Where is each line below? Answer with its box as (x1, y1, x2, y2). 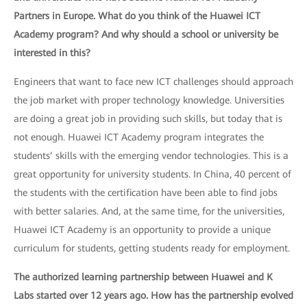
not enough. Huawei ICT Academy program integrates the (14, 132, 264, 143)
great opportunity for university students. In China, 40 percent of (14, 169, 291, 180)
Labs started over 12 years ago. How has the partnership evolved (14, 290, 293, 301)
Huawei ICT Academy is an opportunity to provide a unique (14, 224, 271, 235)
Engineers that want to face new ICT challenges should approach (14, 76, 293, 87)
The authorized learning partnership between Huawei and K (14, 271, 273, 282)
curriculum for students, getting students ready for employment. (14, 243, 290, 254)
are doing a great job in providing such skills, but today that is (14, 113, 282, 124)
